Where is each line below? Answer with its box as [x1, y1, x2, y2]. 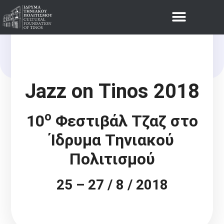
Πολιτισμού [69, 149, 155, 168]
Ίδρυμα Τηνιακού [50, 130, 174, 149]
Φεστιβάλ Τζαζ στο [51, 111, 198, 130]
